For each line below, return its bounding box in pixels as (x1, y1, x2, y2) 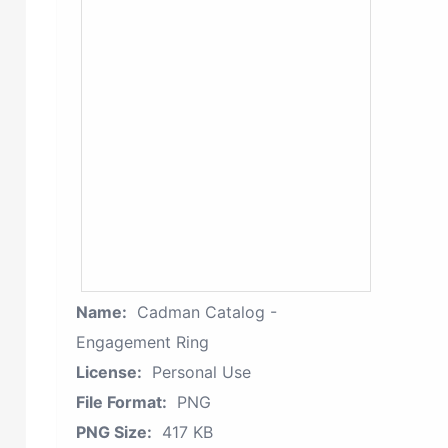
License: (76, 362, 142, 382)
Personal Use (152, 362, 251, 382)
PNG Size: (76, 422, 152, 442)
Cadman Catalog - (137, 302, 277, 322)
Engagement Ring (76, 332, 209, 352)
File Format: (76, 392, 167, 412)
